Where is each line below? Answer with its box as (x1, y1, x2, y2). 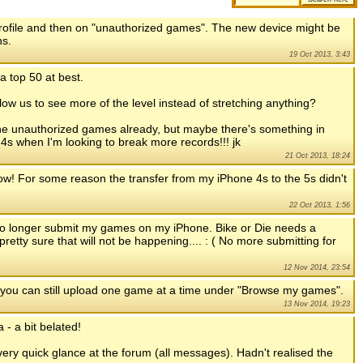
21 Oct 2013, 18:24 (285, 152, 350, 160)
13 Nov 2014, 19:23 (284, 300, 350, 309)
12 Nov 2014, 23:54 (284, 263, 350, 272)
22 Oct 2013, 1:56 (289, 201, 350, 210)
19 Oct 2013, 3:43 (289, 50, 350, 59)
